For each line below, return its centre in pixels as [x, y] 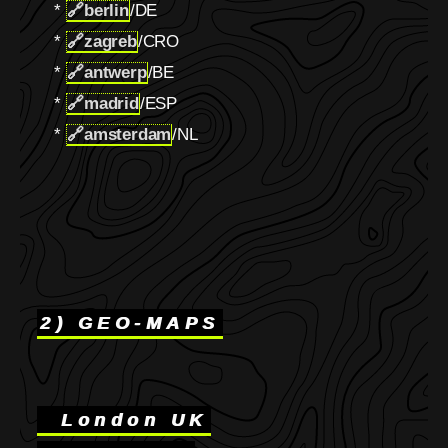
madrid [111, 103]
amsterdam [127, 134]
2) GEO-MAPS [130, 322]
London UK [124, 419]
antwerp [115, 72]
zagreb [110, 41]
